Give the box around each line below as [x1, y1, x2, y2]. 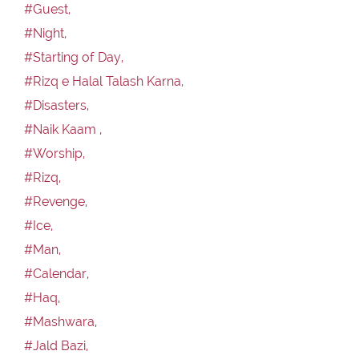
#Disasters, [24, 97, 89, 113]
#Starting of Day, [24, 49, 123, 65]
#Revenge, [24, 193, 87, 209]
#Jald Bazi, [24, 337, 88, 353]
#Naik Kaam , [24, 121, 102, 137]
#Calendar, [24, 265, 89, 281]
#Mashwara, [24, 313, 97, 329]
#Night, [24, 25, 67, 41]
